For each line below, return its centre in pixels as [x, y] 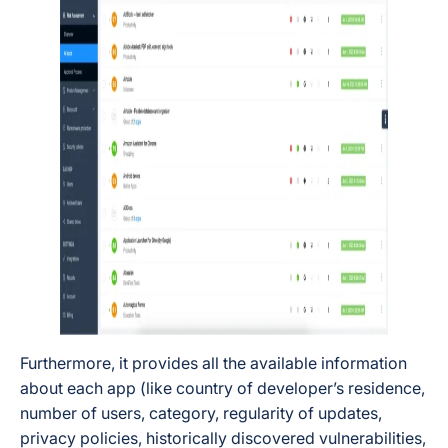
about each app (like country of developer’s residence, [222, 388]
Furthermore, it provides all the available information [213, 363]
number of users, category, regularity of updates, [201, 413]
